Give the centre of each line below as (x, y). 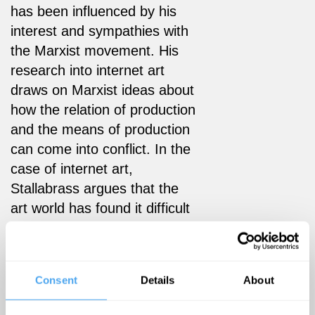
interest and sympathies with (99, 31)
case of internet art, (72, 168)
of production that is (72, 247)
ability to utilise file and (81, 287)
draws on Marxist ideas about (102, 90)
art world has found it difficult (100, 208)
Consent (56, 280)
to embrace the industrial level (104, 227)
